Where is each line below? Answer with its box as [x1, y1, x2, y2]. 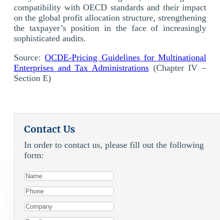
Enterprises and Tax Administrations [14, 62, 149, 73]
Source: [14, 52, 45, 62]
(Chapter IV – [149, 62, 206, 73]
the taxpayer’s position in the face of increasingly [14, 23, 206, 33]
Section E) [14, 73, 51, 83]
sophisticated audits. [14, 33, 86, 43]
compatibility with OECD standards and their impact [14, 2, 206, 12]
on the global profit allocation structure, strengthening [14, 12, 206, 23]
